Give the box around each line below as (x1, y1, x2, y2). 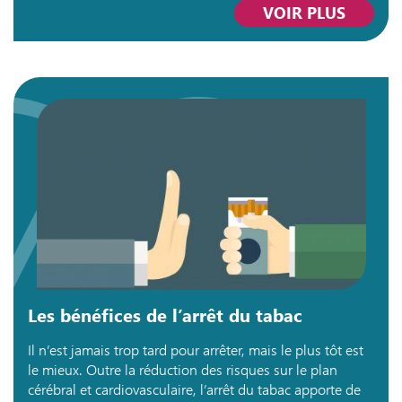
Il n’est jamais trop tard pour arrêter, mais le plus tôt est (28, 339, 363, 359)
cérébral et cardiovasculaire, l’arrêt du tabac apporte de (28, 379, 361, 398)
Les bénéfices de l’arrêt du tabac (28, 301, 302, 327)
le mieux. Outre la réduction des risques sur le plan (28, 359, 337, 379)
